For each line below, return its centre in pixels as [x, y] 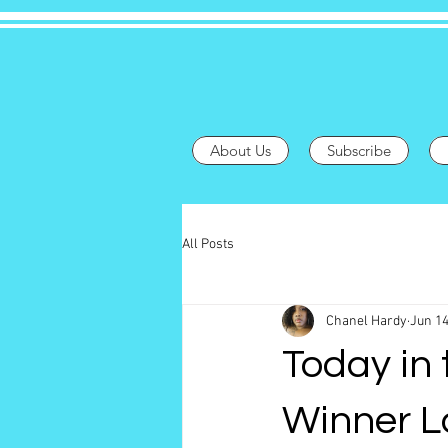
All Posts [208, 244]
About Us [240, 150]
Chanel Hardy [366, 321]
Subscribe [359, 150]
